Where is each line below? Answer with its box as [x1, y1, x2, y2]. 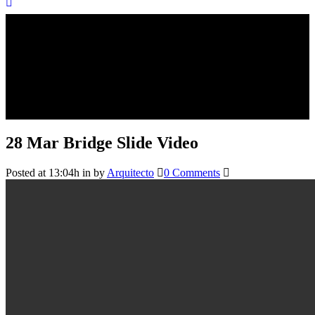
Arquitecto [107, 166, 154, 179]
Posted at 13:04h [6, 166, 79, 179]
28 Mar [6, 133, 59, 152]
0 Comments [164, 166, 220, 179]
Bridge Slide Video [59, 133, 198, 152]
